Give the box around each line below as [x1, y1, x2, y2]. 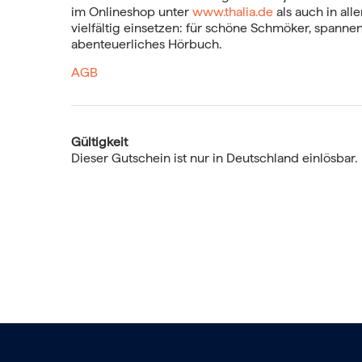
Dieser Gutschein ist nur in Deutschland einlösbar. [71, 150, 357, 166]
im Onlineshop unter [71, 4, 192, 19]
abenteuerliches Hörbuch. [71, 36, 221, 52]
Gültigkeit [71, 134, 128, 149]
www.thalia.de [192, 4, 273, 19]
